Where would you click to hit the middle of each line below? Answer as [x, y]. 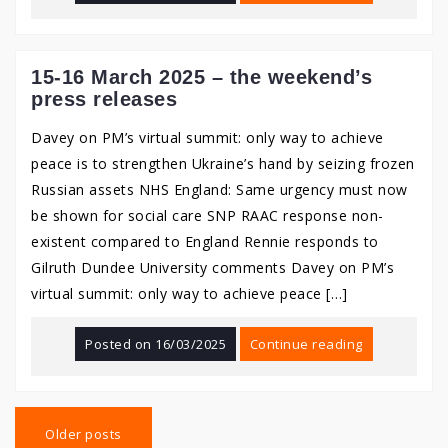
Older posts [83, 434]
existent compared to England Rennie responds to [205, 241]
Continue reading [306, 344]
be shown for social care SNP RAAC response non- [207, 215]
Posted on [120, 344]
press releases [104, 99]
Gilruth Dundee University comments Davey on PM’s [212, 267]
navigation [61, 434]
